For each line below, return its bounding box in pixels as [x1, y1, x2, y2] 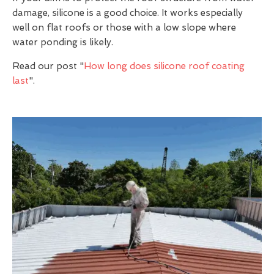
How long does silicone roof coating [84, 60, 245, 72]
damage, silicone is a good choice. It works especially [12, 7, 243, 18]
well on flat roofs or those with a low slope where [12, 21, 236, 33]
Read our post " [12, 60, 84, 72]
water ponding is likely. [12, 36, 113, 48]
